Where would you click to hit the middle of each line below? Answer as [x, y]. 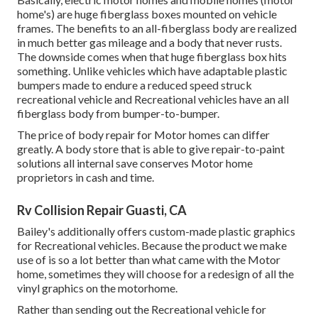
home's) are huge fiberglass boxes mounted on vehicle [147, 14]
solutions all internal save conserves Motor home [135, 163]
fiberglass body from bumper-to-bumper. [118, 114]
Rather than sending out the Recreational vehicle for [142, 309]
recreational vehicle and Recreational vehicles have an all [153, 99]
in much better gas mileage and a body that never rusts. [149, 43]
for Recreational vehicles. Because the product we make [152, 246]
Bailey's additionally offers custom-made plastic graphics [156, 231]
